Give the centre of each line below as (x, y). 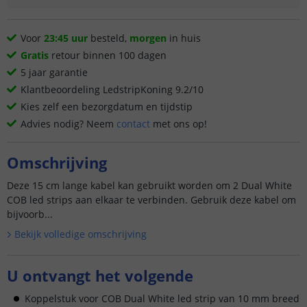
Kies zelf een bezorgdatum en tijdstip (107, 107)
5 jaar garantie (54, 72)
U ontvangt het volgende (100, 275)
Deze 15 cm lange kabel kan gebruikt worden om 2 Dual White (149, 185)
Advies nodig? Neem (69, 124)
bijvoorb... (30, 214)
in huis (184, 38)
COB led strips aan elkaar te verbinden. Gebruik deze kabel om (151, 200)
